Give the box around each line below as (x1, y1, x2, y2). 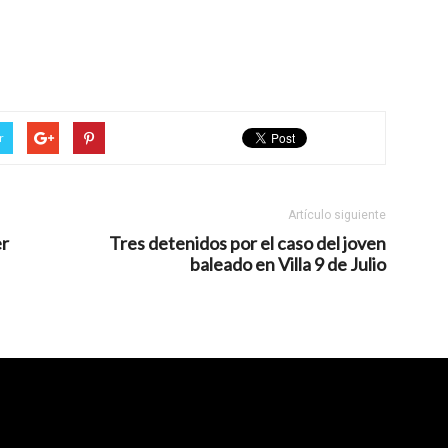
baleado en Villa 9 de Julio (190, 253, 386, 276)
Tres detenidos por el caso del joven (109, 232, 386, 255)
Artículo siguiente (288, 208, 386, 223)
